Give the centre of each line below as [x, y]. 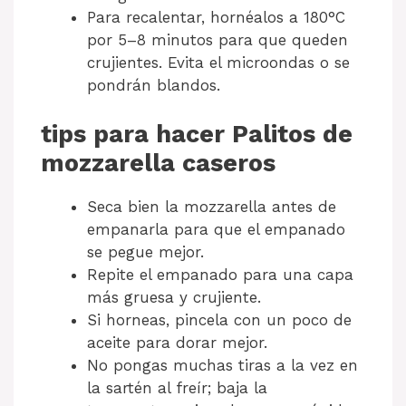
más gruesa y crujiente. [174, 298]
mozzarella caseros [158, 164]
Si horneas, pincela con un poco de [219, 320]
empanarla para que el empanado [216, 230]
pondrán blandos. [154, 85]
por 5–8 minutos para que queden [217, 39]
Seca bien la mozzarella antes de [212, 207]
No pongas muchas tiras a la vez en [222, 366]
